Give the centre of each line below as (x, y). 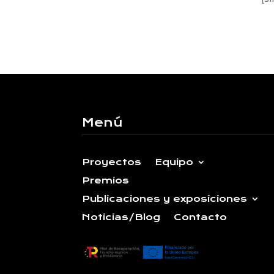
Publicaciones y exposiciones (165, 199)
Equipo (174, 162)
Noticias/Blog (121, 217)
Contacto (201, 217)
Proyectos (112, 162)
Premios (106, 181)
